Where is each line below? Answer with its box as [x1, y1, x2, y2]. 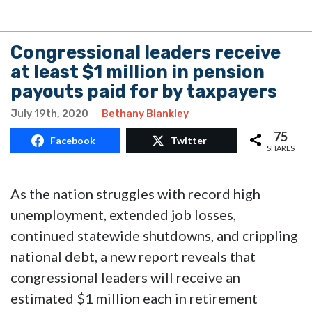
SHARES [267, 143, 295, 153]
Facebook [50, 134, 96, 147]
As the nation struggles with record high [10, 185, 260, 203]
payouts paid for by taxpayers [10, 81, 277, 102]
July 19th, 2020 [10, 108, 88, 120]
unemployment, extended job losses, [10, 206, 236, 224]
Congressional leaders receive [10, 42, 281, 63]
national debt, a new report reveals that [10, 248, 256, 265]
